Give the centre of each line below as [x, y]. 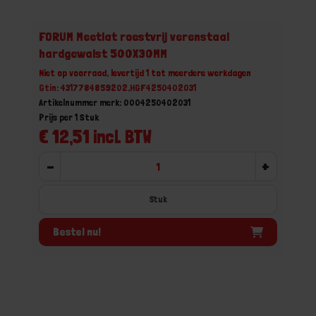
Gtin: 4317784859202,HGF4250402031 [117, 87]
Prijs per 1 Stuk [69, 117]
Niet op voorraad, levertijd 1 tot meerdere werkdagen [145, 73]
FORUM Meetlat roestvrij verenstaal [134, 36]
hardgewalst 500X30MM [103, 53]
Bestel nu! [77, 231]
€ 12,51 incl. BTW [95, 136]
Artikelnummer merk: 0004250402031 [115, 102]
